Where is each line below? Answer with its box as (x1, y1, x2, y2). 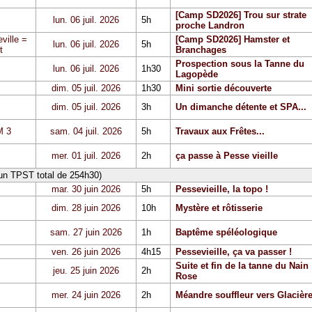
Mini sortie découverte (175, 83, 272, 93)
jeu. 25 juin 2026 (53, 265, 119, 276)
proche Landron (175, 20, 244, 31)
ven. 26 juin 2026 (52, 247, 120, 257)
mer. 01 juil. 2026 (52, 150, 120, 161)
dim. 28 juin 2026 (52, 203, 120, 213)
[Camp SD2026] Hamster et (175, 34, 290, 45)
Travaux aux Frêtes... (175, 126, 265, 136)
